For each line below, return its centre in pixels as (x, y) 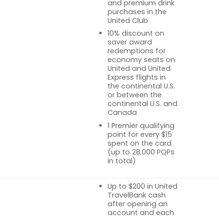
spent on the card (139, 143)
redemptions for (136, 51)
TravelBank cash (136, 195)
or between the (134, 95)
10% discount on (136, 33)
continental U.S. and (142, 104)
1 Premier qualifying (141, 125)
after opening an (137, 204)
